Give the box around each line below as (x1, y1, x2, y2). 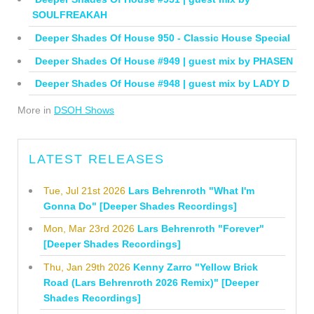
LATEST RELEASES (29, 152, 165, 167)
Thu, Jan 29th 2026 (43, 261, 130, 273)
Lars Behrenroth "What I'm (128, 184, 254, 196)
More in (18, 104, 54, 116)
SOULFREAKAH (32, 9, 107, 21)
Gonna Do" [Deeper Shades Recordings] (43, 200, 237, 212)
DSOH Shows (54, 104, 114, 116)
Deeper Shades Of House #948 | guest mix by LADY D (34, 78, 289, 90)
